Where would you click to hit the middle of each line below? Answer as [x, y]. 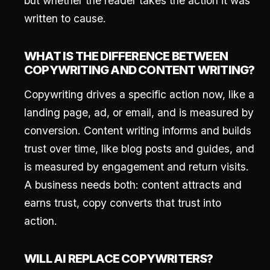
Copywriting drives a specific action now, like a [139, 94]
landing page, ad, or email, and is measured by [139, 112]
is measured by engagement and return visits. [137, 167]
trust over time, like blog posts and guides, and [139, 149]
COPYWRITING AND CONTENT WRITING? [140, 70]
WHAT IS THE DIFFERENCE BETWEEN [126, 56]
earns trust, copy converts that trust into [123, 203]
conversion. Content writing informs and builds [138, 130]
